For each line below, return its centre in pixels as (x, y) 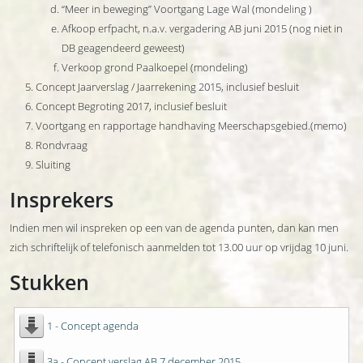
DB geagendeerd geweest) (123, 48)
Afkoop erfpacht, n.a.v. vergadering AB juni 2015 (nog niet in (202, 28)
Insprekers (62, 199)
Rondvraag (62, 145)
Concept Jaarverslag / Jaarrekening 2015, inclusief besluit (167, 87)
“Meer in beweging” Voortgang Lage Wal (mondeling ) (187, 9)
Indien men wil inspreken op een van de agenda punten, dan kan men (174, 228)
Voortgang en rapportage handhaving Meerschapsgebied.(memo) (191, 126)
